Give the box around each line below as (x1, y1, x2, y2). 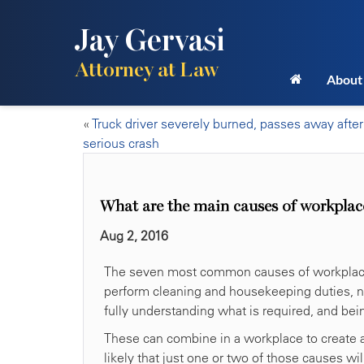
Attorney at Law (75, 58, 219, 82)
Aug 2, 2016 (100, 227, 168, 244)
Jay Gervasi (75, 23, 225, 58)
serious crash (83, 135, 159, 151)
